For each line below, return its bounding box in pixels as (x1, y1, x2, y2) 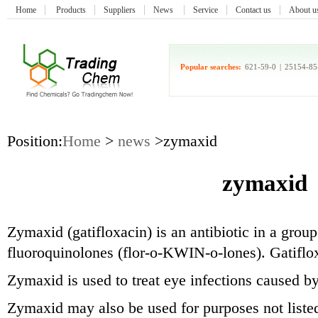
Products (56, 5, 86, 15)
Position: (7, 133, 62, 150)
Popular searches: (180, 62, 243, 71)
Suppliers (104, 5, 136, 15)
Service (193, 5, 218, 15)
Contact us (236, 5, 271, 15)
